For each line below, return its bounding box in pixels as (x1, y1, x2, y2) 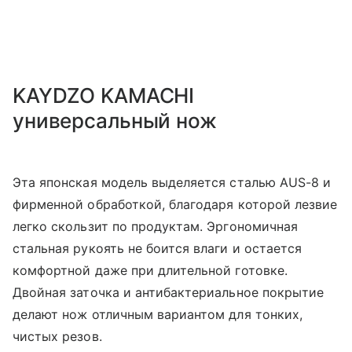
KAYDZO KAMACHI (13, 83, 195, 108)
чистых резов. (13, 328, 102, 345)
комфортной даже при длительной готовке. (13, 262, 288, 279)
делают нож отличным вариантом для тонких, (13, 306, 302, 323)
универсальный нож (13, 108, 217, 134)
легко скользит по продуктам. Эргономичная (13, 218, 298, 235)
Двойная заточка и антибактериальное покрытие (13, 284, 324, 301)
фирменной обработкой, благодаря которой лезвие (13, 196, 338, 213)
